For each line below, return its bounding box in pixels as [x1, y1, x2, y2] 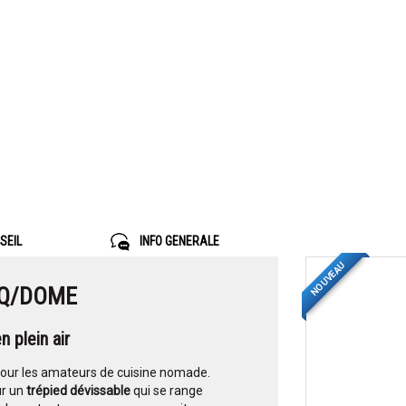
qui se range [130, 383, 203, 399]
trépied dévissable [26, 383, 130, 399]
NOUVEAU [307, 259, 347, 298]
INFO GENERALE [136, 234, 219, 248]
